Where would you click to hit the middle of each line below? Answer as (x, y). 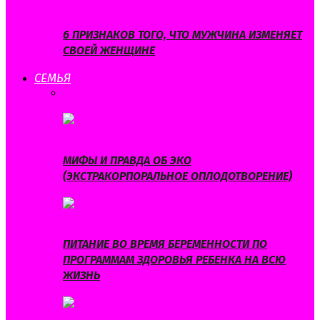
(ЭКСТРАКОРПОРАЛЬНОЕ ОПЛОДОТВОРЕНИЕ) (177, 176)
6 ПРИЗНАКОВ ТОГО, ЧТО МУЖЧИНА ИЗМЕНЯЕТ (182, 34)
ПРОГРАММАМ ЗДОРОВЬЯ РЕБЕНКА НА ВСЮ (174, 260)
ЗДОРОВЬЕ (90, 106)
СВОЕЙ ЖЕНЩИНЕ (109, 50)
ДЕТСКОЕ (279, 93)
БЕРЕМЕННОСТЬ (122, 93)
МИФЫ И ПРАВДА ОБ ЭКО (127, 160)
